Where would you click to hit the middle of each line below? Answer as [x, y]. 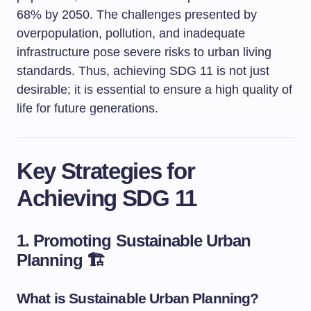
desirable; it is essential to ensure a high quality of [154, 90]
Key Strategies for [106, 171]
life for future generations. [87, 108]
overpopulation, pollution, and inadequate [131, 33]
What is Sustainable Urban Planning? [138, 298]
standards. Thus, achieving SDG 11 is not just [143, 71]
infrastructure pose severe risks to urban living [144, 52]
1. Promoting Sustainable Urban [134, 241]
